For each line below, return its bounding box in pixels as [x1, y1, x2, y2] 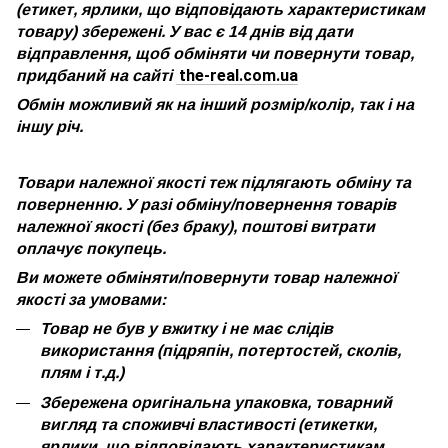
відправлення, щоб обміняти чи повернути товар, [16, 44, 414, 62]
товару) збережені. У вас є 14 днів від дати [16, 22, 353, 40]
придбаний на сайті [16, 66, 176, 84]
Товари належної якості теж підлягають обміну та [16, 173, 411, 191]
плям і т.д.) [40, 363, 124, 381]
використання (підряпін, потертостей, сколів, [40, 341, 401, 359]
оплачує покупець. [16, 239, 166, 257]
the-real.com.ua [179, 65, 298, 85]
